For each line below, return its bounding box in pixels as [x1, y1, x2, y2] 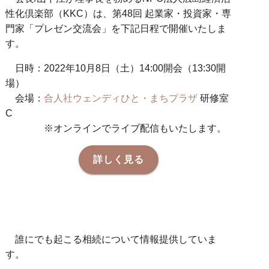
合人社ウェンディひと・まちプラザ [44, 93, 198, 104]
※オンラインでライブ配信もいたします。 [44, 123, 227, 134]
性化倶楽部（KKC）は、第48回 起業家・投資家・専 [5, 8, 232, 19]
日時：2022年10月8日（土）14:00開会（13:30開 [15, 63, 226, 74]
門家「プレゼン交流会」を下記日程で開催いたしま [5, 23, 227, 34]
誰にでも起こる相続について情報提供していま [15, 234, 217, 245]
